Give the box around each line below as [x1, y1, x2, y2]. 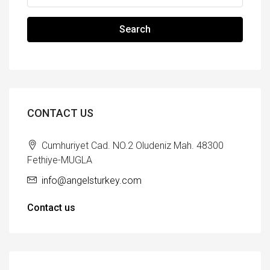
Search [119, 23, 151, 35]
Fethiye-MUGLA [27, 154, 92, 166]
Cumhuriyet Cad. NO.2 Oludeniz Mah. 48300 [39, 139, 224, 151]
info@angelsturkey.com [42, 174, 142, 186]
